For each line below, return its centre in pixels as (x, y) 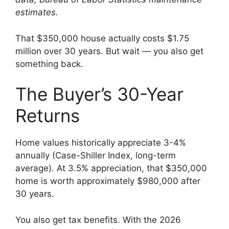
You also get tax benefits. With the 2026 (98, 220)
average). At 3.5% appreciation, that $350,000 (111, 168)
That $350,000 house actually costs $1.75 (102, 38)
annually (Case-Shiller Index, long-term (96, 156)
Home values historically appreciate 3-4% (101, 143)
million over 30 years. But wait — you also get (109, 51)
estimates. (37, 13)
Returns (48, 116)
